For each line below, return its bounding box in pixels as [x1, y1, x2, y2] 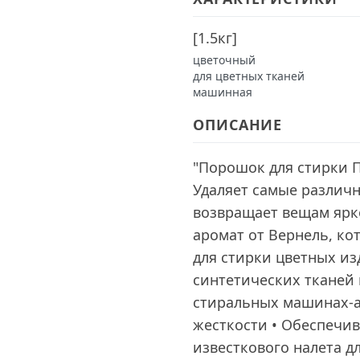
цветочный [193, 52, 256, 67]
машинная [193, 84, 252, 100]
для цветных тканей [193, 68, 305, 84]
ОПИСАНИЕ [193, 115, 283, 134]
